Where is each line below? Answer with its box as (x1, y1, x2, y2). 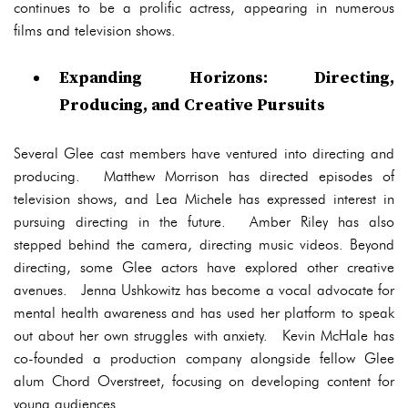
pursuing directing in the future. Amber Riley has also (14, 213, 394, 230)
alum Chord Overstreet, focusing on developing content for (14, 372, 394, 390)
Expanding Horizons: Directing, (59, 67, 394, 88)
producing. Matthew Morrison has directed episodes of (14, 168, 394, 185)
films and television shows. (14, 22, 176, 39)
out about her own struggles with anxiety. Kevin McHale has (14, 327, 394, 344)
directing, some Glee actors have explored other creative (14, 259, 394, 276)
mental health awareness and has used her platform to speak (14, 304, 394, 321)
